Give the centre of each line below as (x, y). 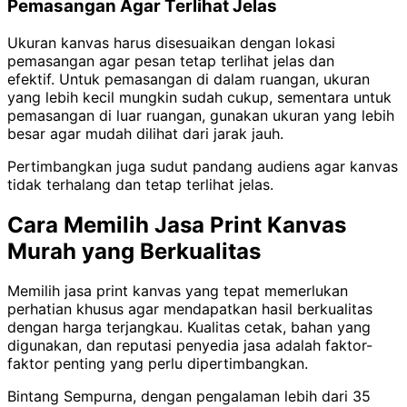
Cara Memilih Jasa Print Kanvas (177, 224)
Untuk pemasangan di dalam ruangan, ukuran (214, 79)
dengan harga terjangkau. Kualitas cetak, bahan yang (189, 328)
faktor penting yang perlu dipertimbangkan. (158, 364)
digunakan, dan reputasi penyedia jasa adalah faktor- (190, 346)
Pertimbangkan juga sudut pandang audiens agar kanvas (203, 166)
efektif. (33, 79)
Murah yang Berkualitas (134, 251)
